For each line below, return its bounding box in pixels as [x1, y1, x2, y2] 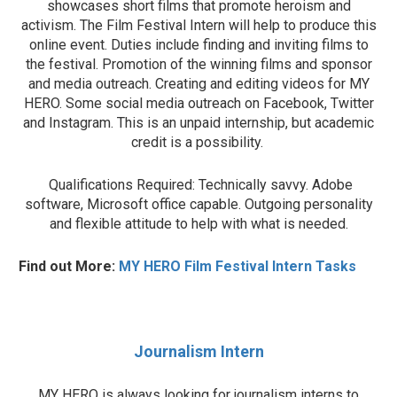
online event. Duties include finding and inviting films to [28, 35, 369, 53]
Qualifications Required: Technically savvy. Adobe [44, 175, 353, 193]
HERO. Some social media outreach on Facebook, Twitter [23, 94, 374, 112]
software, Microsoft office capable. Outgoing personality [24, 195, 373, 213]
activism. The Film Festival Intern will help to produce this [20, 16, 377, 34]
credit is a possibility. [130, 133, 267, 151]
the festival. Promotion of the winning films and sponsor [25, 55, 372, 73]
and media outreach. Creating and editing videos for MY [27, 74, 370, 92]
